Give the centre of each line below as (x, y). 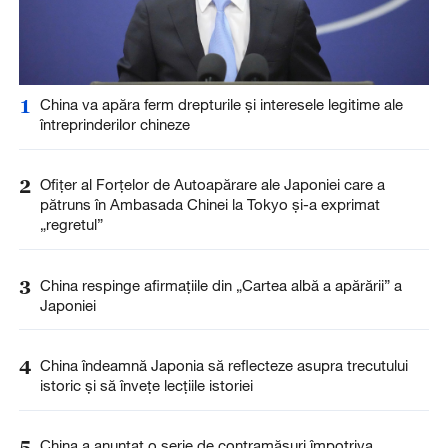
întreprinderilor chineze (114, 124)
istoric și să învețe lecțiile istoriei (146, 384)
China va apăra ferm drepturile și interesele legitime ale (221, 104)
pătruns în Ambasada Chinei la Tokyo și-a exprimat (209, 204)
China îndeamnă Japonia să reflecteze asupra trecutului (223, 364)
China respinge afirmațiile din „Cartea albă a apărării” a (220, 284)
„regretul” (71, 224)
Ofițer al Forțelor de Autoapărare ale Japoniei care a (212, 184)
